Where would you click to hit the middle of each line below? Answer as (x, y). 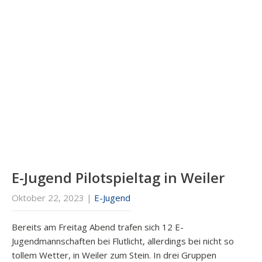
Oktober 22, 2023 (48, 198)
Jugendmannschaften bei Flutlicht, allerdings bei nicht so (123, 241)
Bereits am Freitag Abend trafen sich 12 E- (98, 227)
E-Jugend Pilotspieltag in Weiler (118, 178)
